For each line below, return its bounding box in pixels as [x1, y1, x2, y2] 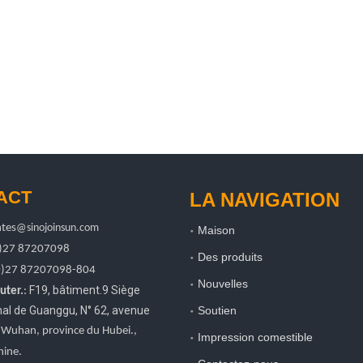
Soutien [198, 304, 237, 317]
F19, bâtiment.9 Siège [29, 284, 140, 297]
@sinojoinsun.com [16, 222, 99, 234]
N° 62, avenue [78, 304, 150, 317]
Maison [198, 224, 235, 237]
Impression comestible [198, 331, 313, 344]
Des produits [198, 250, 263, 263]
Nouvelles [198, 277, 248, 290]
